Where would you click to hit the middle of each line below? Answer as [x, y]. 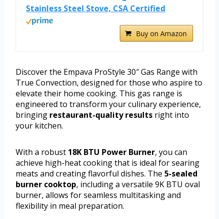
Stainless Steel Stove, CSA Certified [96, 8]
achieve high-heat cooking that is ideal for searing [108, 163]
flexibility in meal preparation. [70, 206]
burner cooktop [46, 184]
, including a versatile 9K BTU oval [138, 184]
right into [171, 115]
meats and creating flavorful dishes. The [90, 173]
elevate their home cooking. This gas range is [99, 93]
